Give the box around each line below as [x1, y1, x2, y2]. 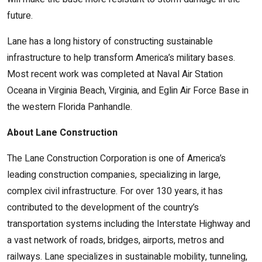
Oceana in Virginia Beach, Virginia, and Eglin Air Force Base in [7, 84, 249, 98]
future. [7, 9, 35, 23]
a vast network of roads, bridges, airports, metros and [7, 233, 224, 247]
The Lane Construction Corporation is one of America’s [7, 151, 226, 166]
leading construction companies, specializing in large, [7, 168, 220, 182]
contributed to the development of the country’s [7, 201, 199, 215]
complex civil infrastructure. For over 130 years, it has [7, 184, 223, 198]
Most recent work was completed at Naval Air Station [7, 67, 223, 81]
